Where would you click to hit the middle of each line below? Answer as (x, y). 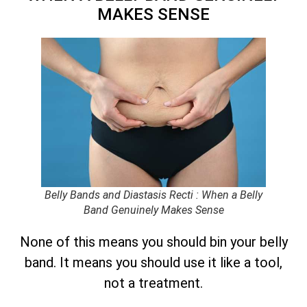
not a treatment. (153, 283)
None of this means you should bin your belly (153, 242)
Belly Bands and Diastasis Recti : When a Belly (153, 195)
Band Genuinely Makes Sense (153, 210)
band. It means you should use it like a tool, (153, 262)
